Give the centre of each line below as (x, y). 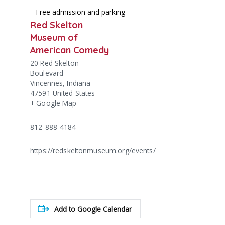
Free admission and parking (81, 12)
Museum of (54, 37)
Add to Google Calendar (93, 209)
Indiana (79, 83)
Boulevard (47, 73)
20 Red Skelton (54, 63)
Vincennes (47, 83)
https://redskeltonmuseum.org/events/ (93, 151)
